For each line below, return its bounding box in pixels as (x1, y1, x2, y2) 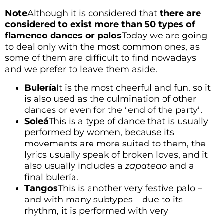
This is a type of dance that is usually (49, 115, 208, 127)
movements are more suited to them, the (24, 138, 206, 149)
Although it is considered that (27, 8, 160, 19)
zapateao (125, 160, 167, 171)
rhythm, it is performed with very (24, 205, 168, 216)
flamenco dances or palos (5, 30, 122, 41)
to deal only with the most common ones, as (5, 41, 200, 53)
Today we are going (122, 30, 207, 41)
